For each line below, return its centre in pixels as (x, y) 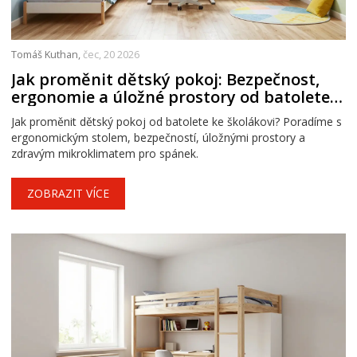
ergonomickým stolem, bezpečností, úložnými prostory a (158, 138)
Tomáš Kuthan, (47, 55)
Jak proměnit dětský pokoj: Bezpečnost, (165, 80)
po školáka (53, 115)
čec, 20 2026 (111, 55)
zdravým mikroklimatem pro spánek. (105, 154)
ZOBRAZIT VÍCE (68, 194)
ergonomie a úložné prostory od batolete (171, 97)
